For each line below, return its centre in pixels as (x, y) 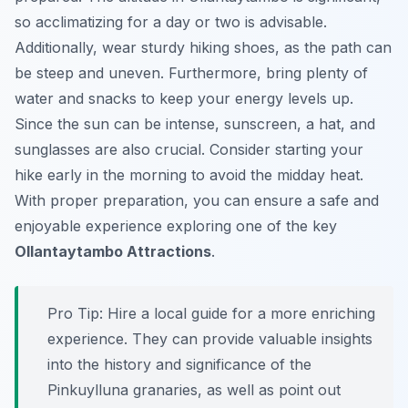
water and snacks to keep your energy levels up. (184, 99)
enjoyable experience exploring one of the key (176, 226)
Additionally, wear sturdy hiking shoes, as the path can (203, 48)
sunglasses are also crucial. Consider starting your (189, 150)
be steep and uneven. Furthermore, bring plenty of (191, 73)
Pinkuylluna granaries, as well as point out (194, 390)
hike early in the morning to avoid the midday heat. (189, 175)
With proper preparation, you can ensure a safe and (197, 201)
